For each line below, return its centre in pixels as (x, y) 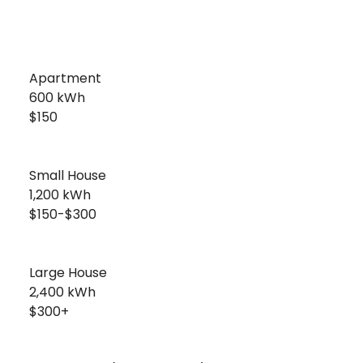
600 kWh (51, 98)
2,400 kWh (56, 292)
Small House (61, 175)
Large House (62, 273)
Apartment (59, 78)
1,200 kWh (53, 195)
